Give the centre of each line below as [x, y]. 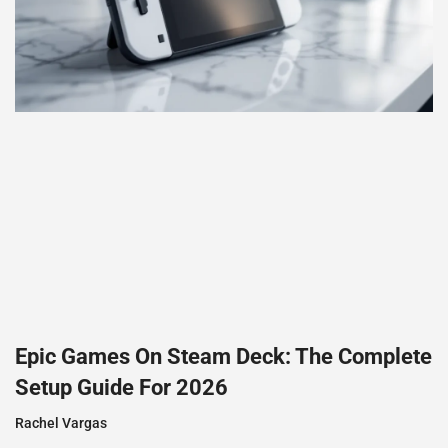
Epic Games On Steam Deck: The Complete [223, 357]
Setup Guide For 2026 [121, 388]
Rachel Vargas [61, 423]
